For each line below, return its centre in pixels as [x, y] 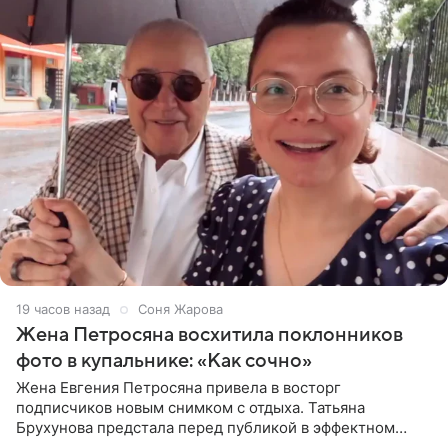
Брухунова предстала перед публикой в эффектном [205, 428]
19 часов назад [63, 309]
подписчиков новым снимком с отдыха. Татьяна [190, 408]
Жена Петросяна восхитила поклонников [209, 335]
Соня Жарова [180, 309]
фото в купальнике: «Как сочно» [164, 361]
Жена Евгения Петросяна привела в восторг [178, 388]
